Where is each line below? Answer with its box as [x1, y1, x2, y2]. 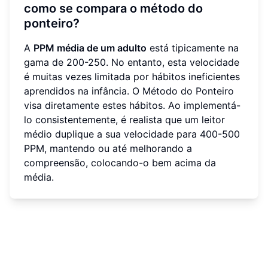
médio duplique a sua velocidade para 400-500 [24, 127, 240, 140]
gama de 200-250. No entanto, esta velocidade [24, 56, 239, 68]
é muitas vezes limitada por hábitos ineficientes [24, 70, 240, 83]
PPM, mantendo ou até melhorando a [24, 142, 192, 154]
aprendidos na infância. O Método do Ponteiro [24, 84, 234, 97]
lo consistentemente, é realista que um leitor [24, 113, 225, 126]
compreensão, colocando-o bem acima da [24, 156, 216, 169]
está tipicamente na [147, 41, 239, 54]
